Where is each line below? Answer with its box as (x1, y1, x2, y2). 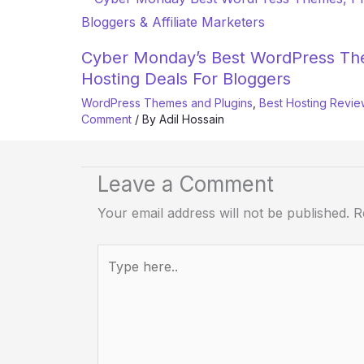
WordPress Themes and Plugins (81, 96, 253, 110)
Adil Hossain (159, 112, 224, 127)
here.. (97, 271, 132, 288)
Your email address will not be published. (97, 205, 349, 222)
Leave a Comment (97, 171, 274, 197)
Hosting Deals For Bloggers (81, 69, 291, 89)
